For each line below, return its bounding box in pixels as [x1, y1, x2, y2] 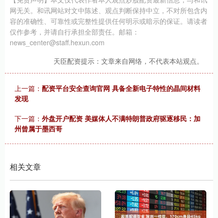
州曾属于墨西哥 [15, 123, 62, 133]
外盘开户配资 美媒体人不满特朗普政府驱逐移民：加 [42, 113, 200, 123]
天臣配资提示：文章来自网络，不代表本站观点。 [54, 55, 203, 66]
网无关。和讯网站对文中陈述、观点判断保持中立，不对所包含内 [10, 5, 207, 15]
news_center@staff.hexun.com [10, 37, 105, 47]
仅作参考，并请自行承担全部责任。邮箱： [10, 26, 139, 36]
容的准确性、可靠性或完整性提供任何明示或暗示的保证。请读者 [10, 16, 207, 26]
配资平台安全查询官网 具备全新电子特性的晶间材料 [42, 83, 200, 93]
